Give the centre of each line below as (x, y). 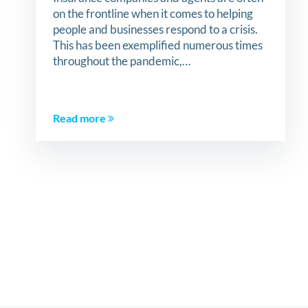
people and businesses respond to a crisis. (156, 29)
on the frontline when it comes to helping (153, 13)
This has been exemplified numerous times (158, 45)
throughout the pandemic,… (122, 60)
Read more (81, 118)
